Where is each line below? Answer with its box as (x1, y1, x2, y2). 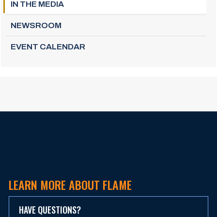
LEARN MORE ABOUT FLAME (9, 175, 132, 193)
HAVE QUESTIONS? (19, 203, 81, 216)
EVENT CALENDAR (11, 42, 85, 51)
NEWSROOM (11, 20, 62, 30)
